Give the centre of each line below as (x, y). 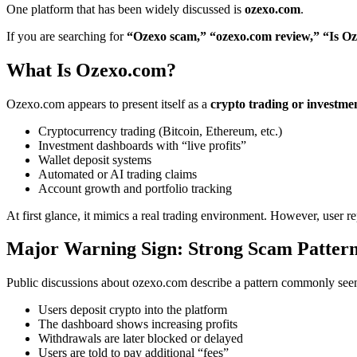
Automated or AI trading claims (118, 174)
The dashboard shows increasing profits (138, 324)
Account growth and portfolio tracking (135, 188)
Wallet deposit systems (95, 159)
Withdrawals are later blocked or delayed (141, 339)
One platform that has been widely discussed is (126, 9)
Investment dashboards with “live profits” (142, 145)
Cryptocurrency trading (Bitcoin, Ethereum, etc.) (160, 131)
